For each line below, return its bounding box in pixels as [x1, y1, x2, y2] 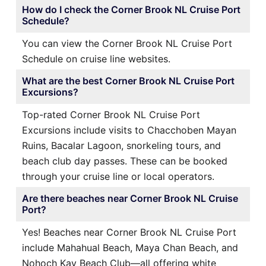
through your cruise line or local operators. [22, 170, 214, 182]
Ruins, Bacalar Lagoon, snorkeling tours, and [22, 139, 221, 151]
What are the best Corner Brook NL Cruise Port [22, 74, 235, 87]
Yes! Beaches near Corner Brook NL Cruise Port [22, 226, 236, 238]
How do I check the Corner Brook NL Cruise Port [22, 3, 240, 15]
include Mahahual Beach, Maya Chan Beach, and [22, 241, 238, 254]
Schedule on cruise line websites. [22, 52, 170, 65]
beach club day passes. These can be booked [22, 154, 227, 167]
